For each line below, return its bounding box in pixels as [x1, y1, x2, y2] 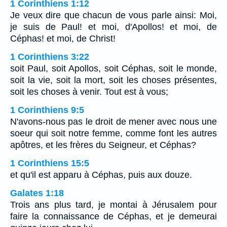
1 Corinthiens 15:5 [10, 158, 89, 169]
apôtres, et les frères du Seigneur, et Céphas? [10, 140, 196, 150]
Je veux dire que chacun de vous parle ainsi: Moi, [10, 10, 217, 21]
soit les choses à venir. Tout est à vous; [10, 87, 168, 97]
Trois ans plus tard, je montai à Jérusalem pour [10, 200, 217, 210]
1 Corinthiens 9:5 [10, 105, 84, 116]
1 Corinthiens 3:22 [10, 52, 89, 62]
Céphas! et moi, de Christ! [10, 33, 116, 44]
